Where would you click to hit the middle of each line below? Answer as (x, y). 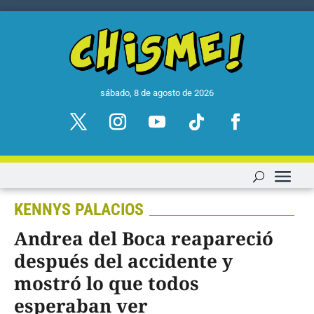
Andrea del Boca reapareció (144, 239)
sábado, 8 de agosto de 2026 (157, 93)
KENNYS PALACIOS (79, 210)
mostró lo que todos (107, 284)
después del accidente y (123, 261)
